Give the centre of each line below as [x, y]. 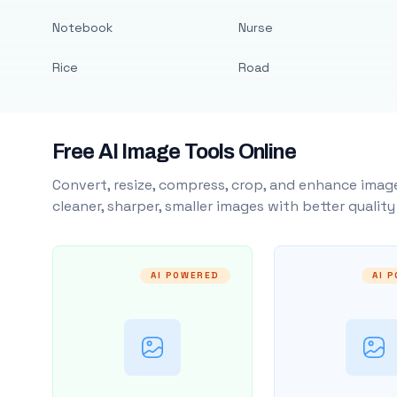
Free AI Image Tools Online [174, 152]
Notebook [82, 27]
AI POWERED [185, 275]
